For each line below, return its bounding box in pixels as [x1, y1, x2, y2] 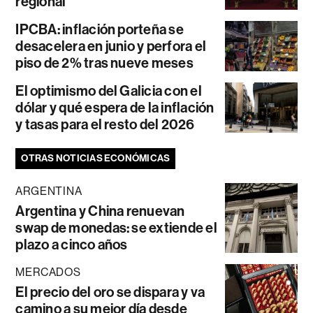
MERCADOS [15, 265, 81, 279]
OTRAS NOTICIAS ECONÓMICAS [21, 152, 170, 164]
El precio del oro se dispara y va [15, 283, 205, 300]
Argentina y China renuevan [15, 202, 185, 219]
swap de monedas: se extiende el [15, 219, 217, 236]
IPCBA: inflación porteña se [15, 20, 184, 38]
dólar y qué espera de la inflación [15, 99, 214, 116]
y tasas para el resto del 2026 [15, 115, 195, 133]
